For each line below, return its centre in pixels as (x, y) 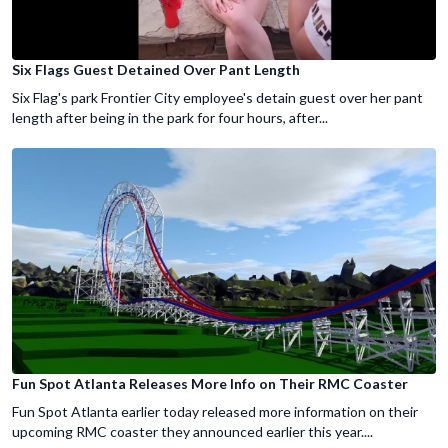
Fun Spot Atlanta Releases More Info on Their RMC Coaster (210, 383)
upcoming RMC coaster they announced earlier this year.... (192, 431)
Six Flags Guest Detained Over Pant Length (156, 69)
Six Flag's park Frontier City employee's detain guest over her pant (217, 97)
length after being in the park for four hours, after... (170, 117)
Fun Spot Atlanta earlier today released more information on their (215, 411)
